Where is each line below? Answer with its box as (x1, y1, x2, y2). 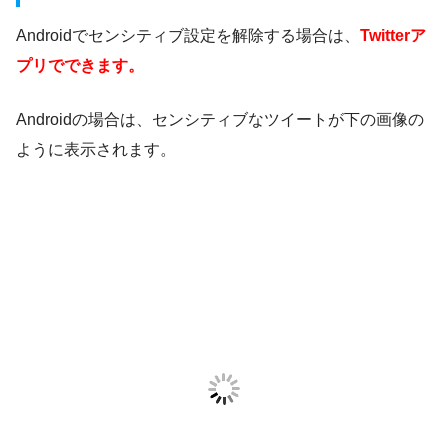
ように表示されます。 (16, 140, 176, 158)
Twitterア (360, 26, 426, 44)
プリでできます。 (16, 56, 144, 74)
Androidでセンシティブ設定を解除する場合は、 (16, 26, 360, 44)
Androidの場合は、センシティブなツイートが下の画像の (16, 110, 424, 128)
